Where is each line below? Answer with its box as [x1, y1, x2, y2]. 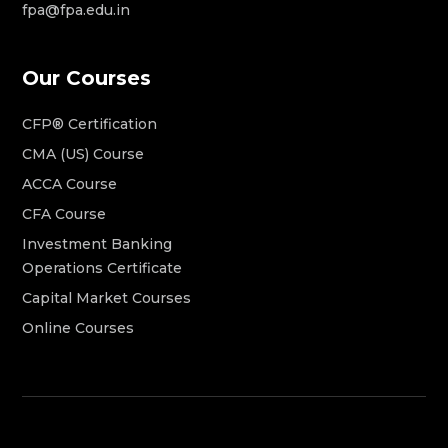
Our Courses [22, 65, 152, 90]
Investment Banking [22, 234, 173, 253]
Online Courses [22, 318, 135, 337]
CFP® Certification [22, 114, 158, 133]
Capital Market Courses [22, 288, 192, 307]
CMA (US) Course [22, 144, 145, 163]
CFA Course [22, 204, 107, 223]
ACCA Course [22, 174, 118, 193]
